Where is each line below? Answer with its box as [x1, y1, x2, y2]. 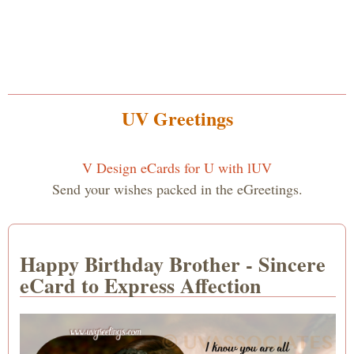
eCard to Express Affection [20, 269, 262, 300]
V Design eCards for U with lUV [82, 158, 272, 177]
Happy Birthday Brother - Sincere [20, 248, 326, 279]
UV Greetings [121, 104, 233, 132]
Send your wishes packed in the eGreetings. [51, 179, 303, 198]
